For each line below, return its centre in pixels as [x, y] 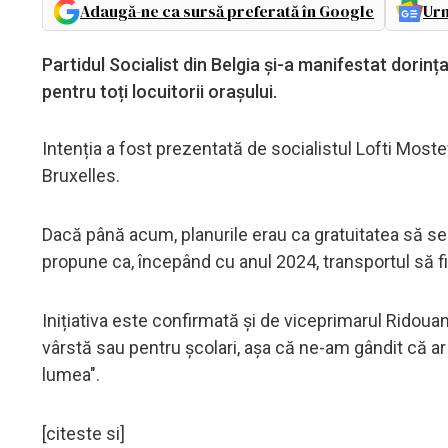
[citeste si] [83, 433]
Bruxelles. [81, 175]
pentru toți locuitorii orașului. [159, 91]
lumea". [71, 374]
